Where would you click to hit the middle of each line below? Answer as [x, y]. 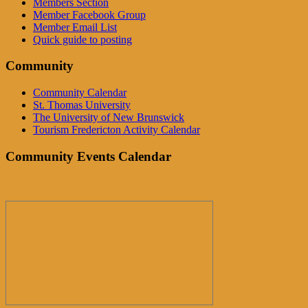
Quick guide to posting [82, 39]
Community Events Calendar [88, 156]
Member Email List [75, 27]
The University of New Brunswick [109, 118]
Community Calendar [80, 93]
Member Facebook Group [89, 14]
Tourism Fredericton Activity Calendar [117, 130]
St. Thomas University [82, 105]
